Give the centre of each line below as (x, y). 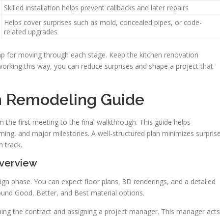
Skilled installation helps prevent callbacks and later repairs (96, 8)
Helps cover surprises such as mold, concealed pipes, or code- (103, 22)
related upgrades (31, 32)
